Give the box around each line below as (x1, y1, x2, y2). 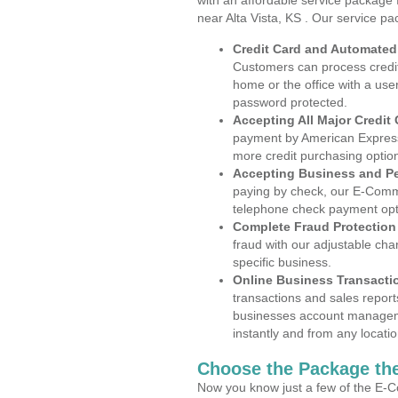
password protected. (233, 95, 347, 109)
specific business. (233, 255, 331, 269)
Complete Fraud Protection (233, 219, 396, 234)
